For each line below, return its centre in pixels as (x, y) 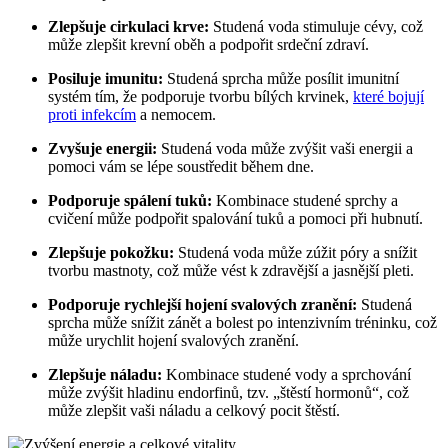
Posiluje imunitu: (105, 78)
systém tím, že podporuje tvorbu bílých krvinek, (200, 96)
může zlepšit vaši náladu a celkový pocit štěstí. (194, 410)
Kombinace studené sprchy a (305, 200)
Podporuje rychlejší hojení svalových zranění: (202, 304)
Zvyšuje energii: (102, 148)
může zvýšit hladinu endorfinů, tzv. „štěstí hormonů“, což (228, 392)
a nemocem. (176, 114)
